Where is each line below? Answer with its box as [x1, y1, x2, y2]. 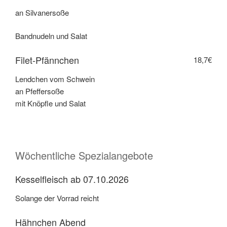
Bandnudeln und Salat [15, 30, 87, 42]
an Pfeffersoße [15, 86, 64, 97]
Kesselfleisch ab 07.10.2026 [15, 172, 129, 185]
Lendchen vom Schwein [15, 73, 95, 85]
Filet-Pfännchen [15, 53, 79, 66]
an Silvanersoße [15, 7, 69, 18]
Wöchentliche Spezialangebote [15, 147, 153, 163]
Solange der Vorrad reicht [15, 193, 99, 204]
